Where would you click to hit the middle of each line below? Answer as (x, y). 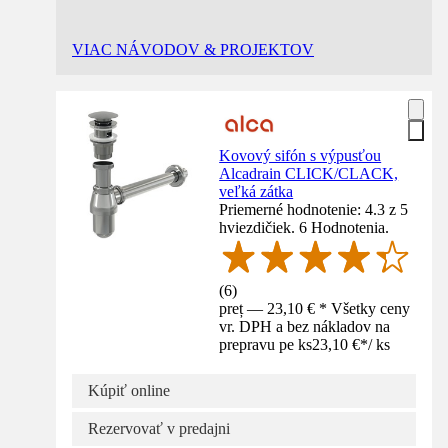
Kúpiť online (129, 390)
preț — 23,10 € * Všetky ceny (315, 308)
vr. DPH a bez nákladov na (305, 326)
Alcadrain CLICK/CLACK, (309, 174)
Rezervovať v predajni (159, 428)
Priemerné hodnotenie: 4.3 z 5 (314, 210)
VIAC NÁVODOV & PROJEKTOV (193, 50)
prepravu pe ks (266, 344)
